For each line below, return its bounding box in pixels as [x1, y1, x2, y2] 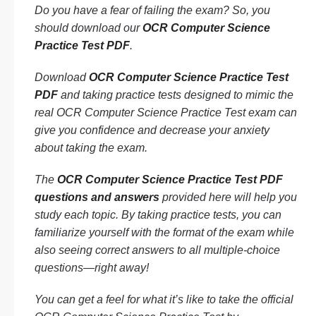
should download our [35, 22, 142, 34]
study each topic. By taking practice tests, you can [35, 209, 281, 221]
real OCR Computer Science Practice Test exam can [35, 107, 297, 119]
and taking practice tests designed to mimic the [58, 89, 293, 101]
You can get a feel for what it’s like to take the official [35, 293, 293, 305]
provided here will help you [159, 191, 297, 203]
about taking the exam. [35, 142, 147, 154]
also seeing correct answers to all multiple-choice [35, 244, 280, 256]
